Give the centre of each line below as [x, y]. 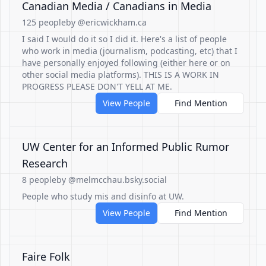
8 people [39, 180]
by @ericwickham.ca [106, 22]
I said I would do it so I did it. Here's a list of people [124, 39]
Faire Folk [46, 256]
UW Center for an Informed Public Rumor [126, 147]
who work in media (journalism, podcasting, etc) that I [130, 51]
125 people [44, 22]
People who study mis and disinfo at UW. [103, 196]
